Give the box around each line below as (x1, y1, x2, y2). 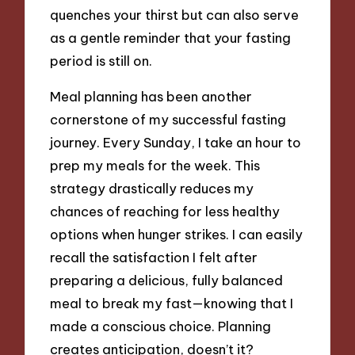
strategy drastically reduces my (50, 179, 254, 197)
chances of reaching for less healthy (50, 202, 281, 219)
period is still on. (50, 52, 153, 70)
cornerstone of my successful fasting (50, 110, 287, 128)
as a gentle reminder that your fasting (50, 29, 292, 47)
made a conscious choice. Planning (50, 317, 272, 334)
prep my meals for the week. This (50, 156, 261, 174)
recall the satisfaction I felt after (50, 248, 258, 265)
